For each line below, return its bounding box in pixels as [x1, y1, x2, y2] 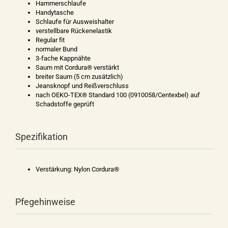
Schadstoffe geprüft [36, 100, 94, 108]
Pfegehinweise [15, 196, 75, 207]
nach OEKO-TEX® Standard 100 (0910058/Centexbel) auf [36, 91, 200, 99]
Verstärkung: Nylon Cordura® [36, 165, 119, 173]
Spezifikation [15, 131, 68, 142]
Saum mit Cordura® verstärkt [36, 64, 119, 71]
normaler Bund [36, 45, 77, 53]
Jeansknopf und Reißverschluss [36, 82, 129, 90]
